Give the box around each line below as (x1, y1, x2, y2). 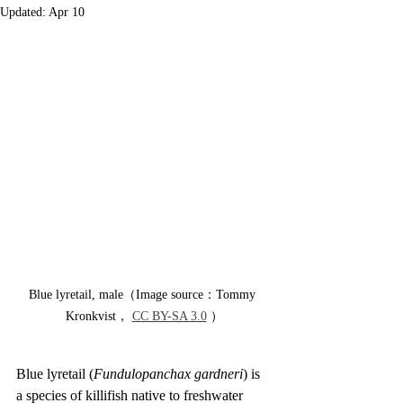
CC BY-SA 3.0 (131, 309, 207, 324)
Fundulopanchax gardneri (94, 366, 243, 382)
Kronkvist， (65, 309, 132, 324)
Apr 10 (49, 5, 85, 19)
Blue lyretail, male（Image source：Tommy (29, 288, 259, 302)
